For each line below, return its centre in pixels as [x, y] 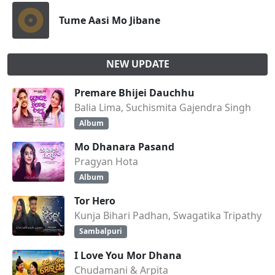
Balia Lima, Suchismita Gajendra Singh [163, 107]
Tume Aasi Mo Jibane [110, 20]
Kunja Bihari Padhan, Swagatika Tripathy [168, 216]
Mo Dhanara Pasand [124, 147]
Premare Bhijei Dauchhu [134, 93]
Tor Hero [95, 201]
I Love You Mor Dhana [128, 255]
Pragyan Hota [106, 162]
